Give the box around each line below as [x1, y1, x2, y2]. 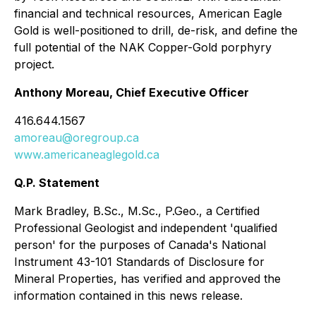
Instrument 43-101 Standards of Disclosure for [14, 255, 265, 269]
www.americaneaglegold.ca [14, 147, 159, 162]
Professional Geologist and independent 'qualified [14, 221, 277, 235]
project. [14, 57, 54, 71]
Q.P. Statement [14, 176, 99, 190]
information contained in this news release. [14, 288, 243, 303]
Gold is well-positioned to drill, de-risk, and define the [14, 23, 298, 37]
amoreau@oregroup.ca [14, 130, 139, 145]
